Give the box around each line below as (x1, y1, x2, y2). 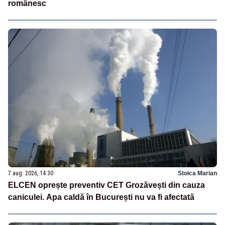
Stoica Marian (178, 170, 217, 177)
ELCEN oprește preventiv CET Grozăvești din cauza (8, 181, 205, 190)
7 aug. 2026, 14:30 (8, 170, 53, 177)
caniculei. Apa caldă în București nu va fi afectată (8, 193, 194, 202)
